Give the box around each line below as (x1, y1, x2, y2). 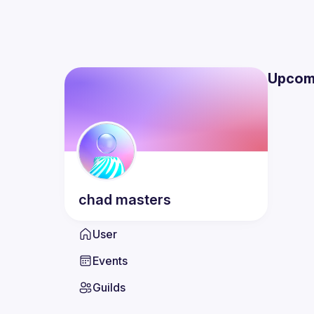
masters (116, 191, 171, 208)
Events (93, 254, 128, 268)
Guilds (93, 280, 125, 294)
